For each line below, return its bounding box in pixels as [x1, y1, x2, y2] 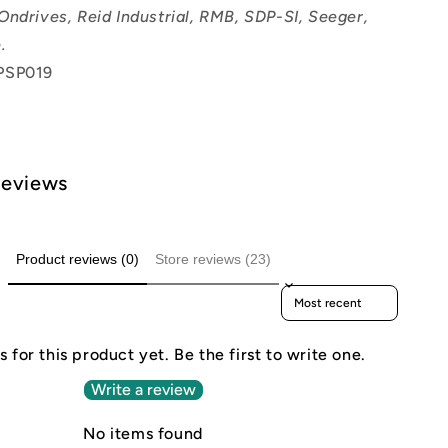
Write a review [90, 379, 196, 399]
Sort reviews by [280, 284, 375, 299]
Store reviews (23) [154, 251, 271, 268]
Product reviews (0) [15, 251, 139, 268]
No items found [83, 423, 203, 443]
